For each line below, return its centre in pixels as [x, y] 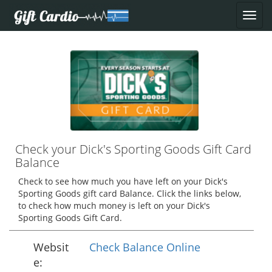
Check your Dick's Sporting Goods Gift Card [133, 149]
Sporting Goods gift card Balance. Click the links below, [130, 194]
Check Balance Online [145, 247]
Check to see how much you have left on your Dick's [123, 182]
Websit [51, 247]
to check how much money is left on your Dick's [114, 206]
